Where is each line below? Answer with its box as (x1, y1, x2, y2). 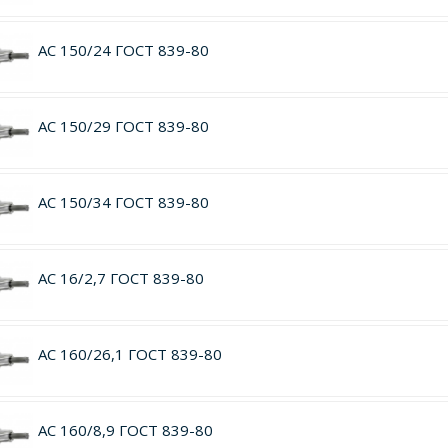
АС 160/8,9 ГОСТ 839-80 (37, 420, 213, 440)
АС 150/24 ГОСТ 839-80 (37, 40, 209, 60)
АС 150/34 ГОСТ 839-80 (37, 192, 209, 212)
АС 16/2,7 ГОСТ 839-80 (37, 268, 204, 288)
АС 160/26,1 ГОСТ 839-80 (37, 344, 222, 364)
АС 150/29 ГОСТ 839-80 (37, 116, 209, 136)
